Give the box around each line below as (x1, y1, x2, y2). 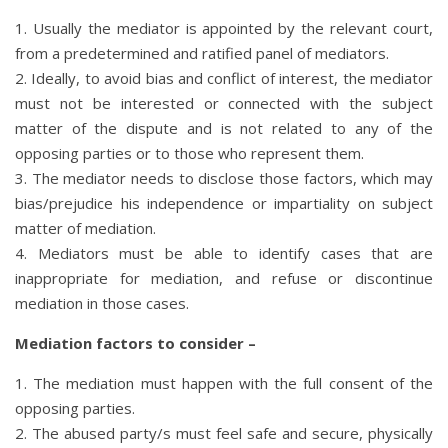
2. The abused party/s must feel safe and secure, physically (15, 422, 433, 443)
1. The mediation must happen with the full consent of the (15, 372, 433, 393)
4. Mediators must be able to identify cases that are (15, 242, 433, 263)
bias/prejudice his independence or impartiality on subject (15, 192, 433, 213)
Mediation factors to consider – (15, 332, 256, 353)
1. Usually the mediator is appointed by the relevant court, (15, 17, 433, 38)
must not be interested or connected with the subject (15, 92, 433, 113)
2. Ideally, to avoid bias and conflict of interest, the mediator (15, 67, 433, 88)
